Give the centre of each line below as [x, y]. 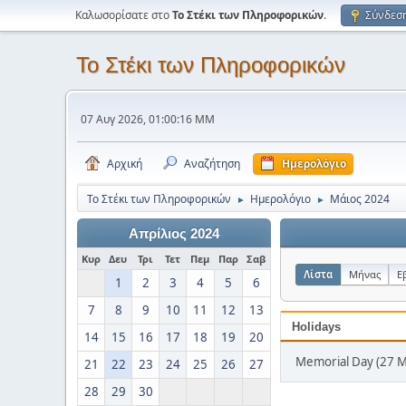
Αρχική [125, 164]
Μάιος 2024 [360, 199]
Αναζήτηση [212, 164]
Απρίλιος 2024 [174, 234]
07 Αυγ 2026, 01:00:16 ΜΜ [148, 119]
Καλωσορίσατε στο [124, 15]
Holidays [316, 327]
